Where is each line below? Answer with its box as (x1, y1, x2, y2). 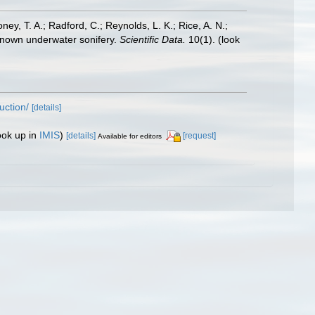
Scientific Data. (120, 34, 186, 45)
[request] (183, 131, 216, 141)
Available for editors (98, 132, 162, 140)
